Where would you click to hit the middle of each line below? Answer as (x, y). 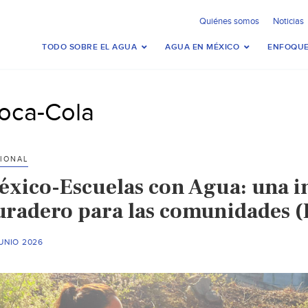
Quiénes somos (229, 21)
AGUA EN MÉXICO (202, 47)
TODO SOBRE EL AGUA (89, 47)
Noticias (288, 21)
